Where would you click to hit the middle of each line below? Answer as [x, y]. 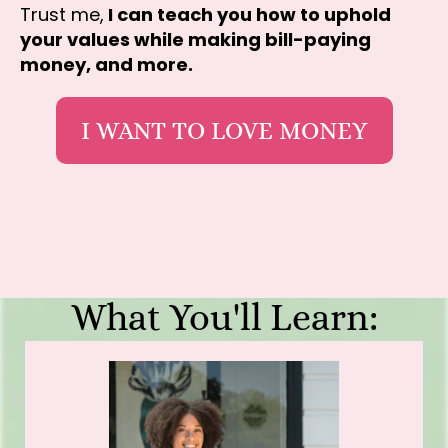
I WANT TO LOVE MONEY [224, 131]
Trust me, [62, 15]
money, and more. [106, 65]
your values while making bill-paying [195, 40]
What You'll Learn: [224, 317]
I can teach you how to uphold [247, 15]
